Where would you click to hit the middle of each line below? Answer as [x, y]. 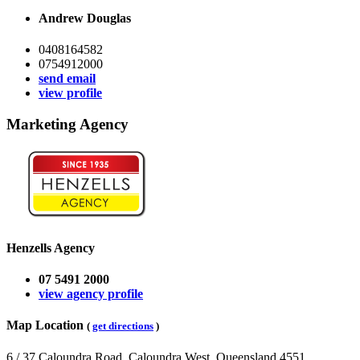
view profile [70, 93]
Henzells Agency [51, 247]
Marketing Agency [67, 124]
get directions [123, 326]
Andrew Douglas [85, 18]
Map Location [47, 325]
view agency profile [91, 294]
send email [67, 79]
